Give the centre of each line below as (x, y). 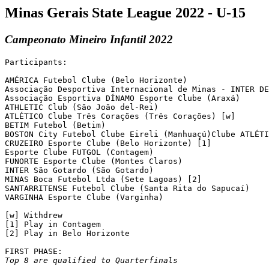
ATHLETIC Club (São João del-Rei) (82, 107)
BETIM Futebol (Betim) (55, 125)
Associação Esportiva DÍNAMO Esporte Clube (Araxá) (122, 98)
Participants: (36, 62)
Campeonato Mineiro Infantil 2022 (89, 39)
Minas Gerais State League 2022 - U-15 (125, 13)
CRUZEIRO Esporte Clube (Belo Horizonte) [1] (108, 143)
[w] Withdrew (34, 215)
